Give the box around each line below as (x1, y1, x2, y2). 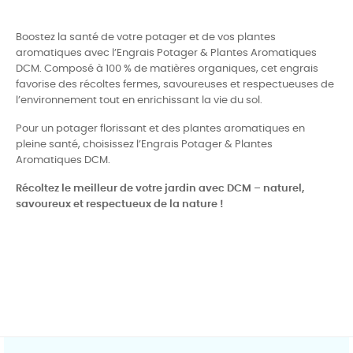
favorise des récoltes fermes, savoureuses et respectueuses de (16, 79, 334, 90)
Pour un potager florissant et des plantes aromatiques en (16, 123, 305, 134)
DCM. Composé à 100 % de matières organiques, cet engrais (16, 63, 318, 74)
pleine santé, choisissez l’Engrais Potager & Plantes (16, 139, 273, 150)
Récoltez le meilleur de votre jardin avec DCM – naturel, (16, 183, 304, 194)
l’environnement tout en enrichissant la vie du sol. (16, 95, 262, 106)
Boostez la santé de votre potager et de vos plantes (16, 32, 276, 43)
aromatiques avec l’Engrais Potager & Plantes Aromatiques (16, 47, 317, 58)
